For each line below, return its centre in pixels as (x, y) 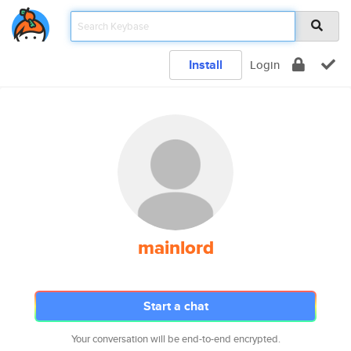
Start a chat (175, 306)
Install (206, 65)
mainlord (175, 248)
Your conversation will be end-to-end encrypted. (175, 339)
